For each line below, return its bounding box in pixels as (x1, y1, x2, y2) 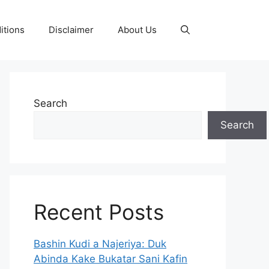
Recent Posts (34, 199, 164, 225)
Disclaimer (49, 24, 94, 35)
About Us (118, 24, 157, 35)
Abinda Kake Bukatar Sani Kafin (34, 253, 187, 265)
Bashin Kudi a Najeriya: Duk (34, 238, 166, 250)
